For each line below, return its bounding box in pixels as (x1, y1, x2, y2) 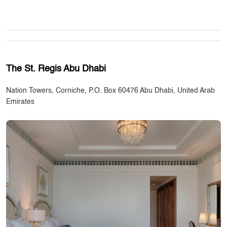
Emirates (6, 98, 34, 105)
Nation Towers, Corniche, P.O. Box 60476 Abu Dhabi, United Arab (6, 87, 215, 94)
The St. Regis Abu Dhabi (6, 64, 106, 73)
